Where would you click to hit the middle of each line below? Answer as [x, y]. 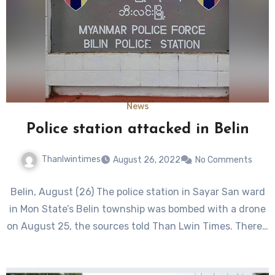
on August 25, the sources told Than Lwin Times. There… [137, 227]
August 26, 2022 [146, 160]
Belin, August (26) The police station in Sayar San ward [137, 192]
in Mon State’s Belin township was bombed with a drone [137, 209]
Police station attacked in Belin [137, 130]
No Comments [223, 160]
